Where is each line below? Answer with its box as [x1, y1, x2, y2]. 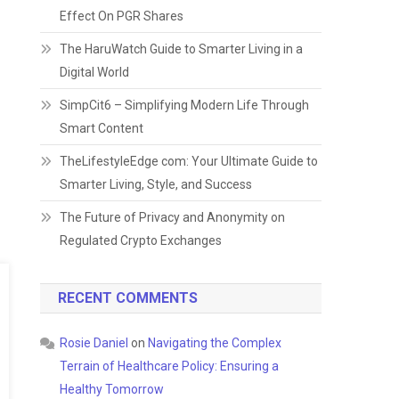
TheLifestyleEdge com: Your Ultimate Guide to [60, 154, 319, 168]
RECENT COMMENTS [58, 289, 199, 306]
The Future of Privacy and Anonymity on [60, 210, 286, 224]
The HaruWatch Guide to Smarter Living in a [60, 42, 304, 56]
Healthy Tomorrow [60, 382, 165, 396]
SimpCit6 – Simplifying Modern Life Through [60, 98, 310, 112]
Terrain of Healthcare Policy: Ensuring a [60, 359, 280, 373]
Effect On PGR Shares [60, 9, 184, 23]
